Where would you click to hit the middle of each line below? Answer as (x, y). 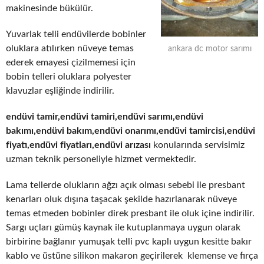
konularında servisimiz (198, 145)
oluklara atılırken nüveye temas (70, 48)
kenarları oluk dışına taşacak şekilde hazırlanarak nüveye (121, 199)
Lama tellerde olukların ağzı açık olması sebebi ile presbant (126, 185)
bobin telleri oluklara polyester (69, 76)
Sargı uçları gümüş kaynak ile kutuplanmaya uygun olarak (123, 227)
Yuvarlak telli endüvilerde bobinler (76, 34)
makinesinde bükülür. (49, 8)
